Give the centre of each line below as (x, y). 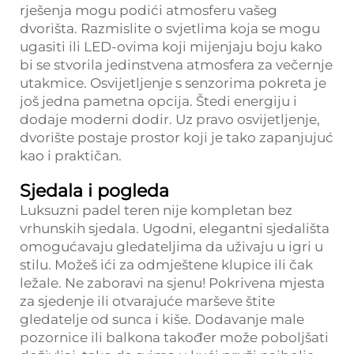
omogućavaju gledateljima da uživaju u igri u (171, 247)
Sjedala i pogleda (94, 191)
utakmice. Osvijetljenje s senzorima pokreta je (173, 83)
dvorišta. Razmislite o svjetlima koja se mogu (170, 28)
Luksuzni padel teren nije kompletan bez (156, 210)
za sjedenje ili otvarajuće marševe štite (147, 301)
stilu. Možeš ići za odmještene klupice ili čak (166, 265)
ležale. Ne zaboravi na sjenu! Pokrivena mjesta (172, 283)
